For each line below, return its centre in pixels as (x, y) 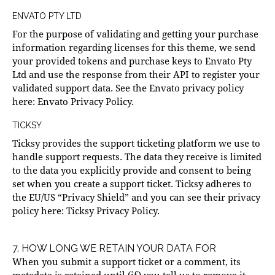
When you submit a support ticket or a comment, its (126, 262)
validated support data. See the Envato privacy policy (128, 88)
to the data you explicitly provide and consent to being (132, 170)
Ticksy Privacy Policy (112, 211)
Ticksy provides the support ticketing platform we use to (136, 143)
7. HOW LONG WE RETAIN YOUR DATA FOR (114, 249)
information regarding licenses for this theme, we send (134, 48)
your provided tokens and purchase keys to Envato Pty (132, 61)
